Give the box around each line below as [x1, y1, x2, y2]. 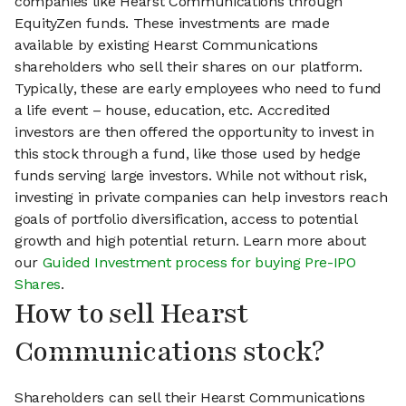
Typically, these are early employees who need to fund [14, 80, 382, 98]
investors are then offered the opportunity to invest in [14, 123, 374, 141]
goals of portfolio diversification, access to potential [14, 210, 358, 228]
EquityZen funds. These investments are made [14, 14, 330, 33]
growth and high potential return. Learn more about [14, 232, 366, 250]
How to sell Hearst [14, 295, 248, 333]
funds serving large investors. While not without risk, [14, 167, 367, 185]
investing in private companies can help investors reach [14, 188, 388, 207]
